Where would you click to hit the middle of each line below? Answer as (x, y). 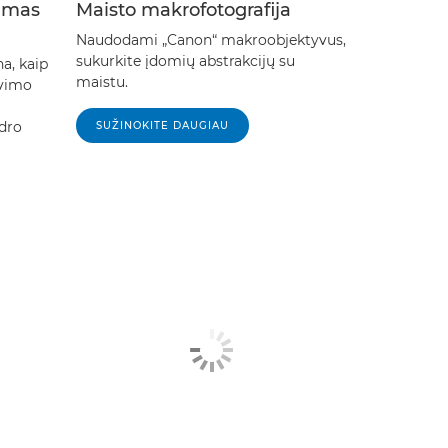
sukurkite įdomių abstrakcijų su (185, 60)
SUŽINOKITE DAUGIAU (162, 125)
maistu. (102, 81)
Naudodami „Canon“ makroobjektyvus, (211, 39)
